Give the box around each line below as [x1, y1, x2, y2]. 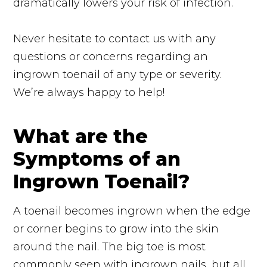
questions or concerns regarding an [13, 49, 209, 63]
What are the [13, 124, 148, 148]
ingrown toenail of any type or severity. [13, 67, 222, 81]
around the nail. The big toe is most [13, 240, 206, 253]
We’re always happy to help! [13, 85, 165, 99]
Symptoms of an [13, 147, 181, 170]
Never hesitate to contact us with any [13, 32, 216, 45]
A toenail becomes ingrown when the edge [13, 204, 251, 218]
